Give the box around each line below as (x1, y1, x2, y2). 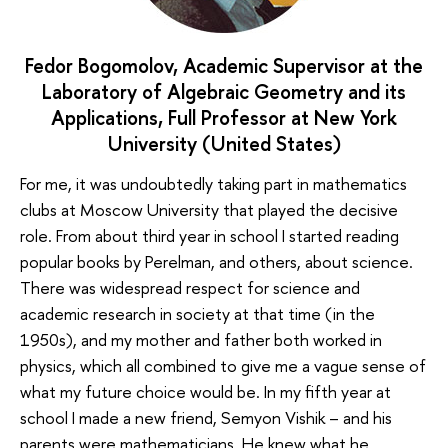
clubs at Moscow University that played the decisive (20, 197, 398, 221)
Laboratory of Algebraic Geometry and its (42, 78, 406, 106)
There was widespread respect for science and (20, 275, 360, 299)
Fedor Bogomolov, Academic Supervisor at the (25, 52, 423, 80)
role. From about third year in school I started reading (20, 223, 399, 247)
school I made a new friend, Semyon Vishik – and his (20, 405, 392, 429)
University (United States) (107, 130, 341, 158)
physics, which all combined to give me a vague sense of (20, 353, 426, 377)
